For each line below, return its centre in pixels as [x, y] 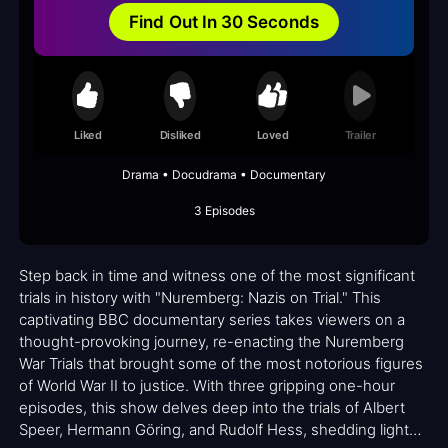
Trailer [360, 134]
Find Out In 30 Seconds [224, 21]
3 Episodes [224, 211]
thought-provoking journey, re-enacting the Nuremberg [211, 342]
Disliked [180, 134]
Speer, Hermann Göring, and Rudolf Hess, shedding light [214, 430]
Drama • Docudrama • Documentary [224, 175]
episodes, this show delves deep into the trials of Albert [212, 408]
